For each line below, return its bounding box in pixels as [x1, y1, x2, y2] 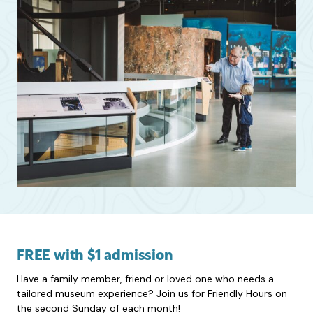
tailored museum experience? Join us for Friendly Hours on [17, 286, 287, 300]
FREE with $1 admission [17, 249, 173, 263]
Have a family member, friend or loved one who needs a [17, 272, 274, 285]
